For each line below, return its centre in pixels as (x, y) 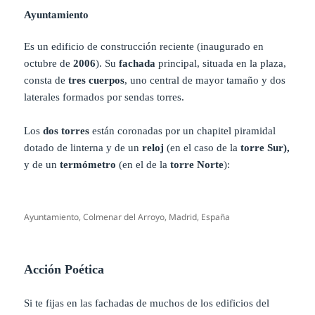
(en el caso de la (202, 147)
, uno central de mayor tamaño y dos (205, 80)
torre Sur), (265, 147)
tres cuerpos (97, 80)
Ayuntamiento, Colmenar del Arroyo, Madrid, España (127, 217)
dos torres (66, 130)
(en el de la (143, 164)
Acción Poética (64, 269)
